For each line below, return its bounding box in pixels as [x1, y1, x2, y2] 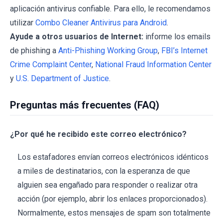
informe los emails [143, 32, 211, 42]
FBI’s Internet [161, 46, 208, 56]
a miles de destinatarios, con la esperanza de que [17, 166, 190, 176]
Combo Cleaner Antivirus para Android [35, 18, 167, 28]
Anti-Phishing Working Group [58, 46, 158, 56]
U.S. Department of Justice [16, 74, 109, 84]
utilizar [10, 18, 35, 28]
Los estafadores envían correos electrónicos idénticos [17, 152, 209, 162]
